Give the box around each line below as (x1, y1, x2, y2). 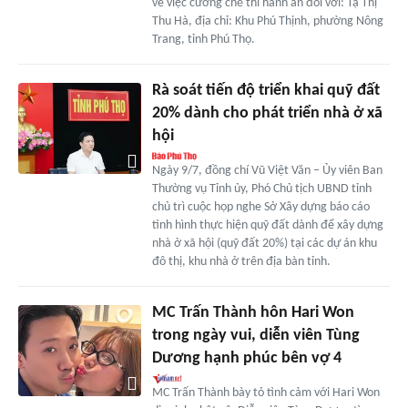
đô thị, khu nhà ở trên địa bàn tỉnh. (151, 254, 331, 269)
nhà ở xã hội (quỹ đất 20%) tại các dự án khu (151, 236, 377, 250)
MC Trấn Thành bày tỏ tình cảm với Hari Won (151, 385, 380, 400)
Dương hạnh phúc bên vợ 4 (151, 349, 342, 367)
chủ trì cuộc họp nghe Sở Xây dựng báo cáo (151, 199, 370, 214)
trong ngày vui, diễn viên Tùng (151, 326, 360, 344)
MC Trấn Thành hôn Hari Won (151, 303, 354, 321)
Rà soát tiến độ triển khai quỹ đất (151, 81, 380, 99)
